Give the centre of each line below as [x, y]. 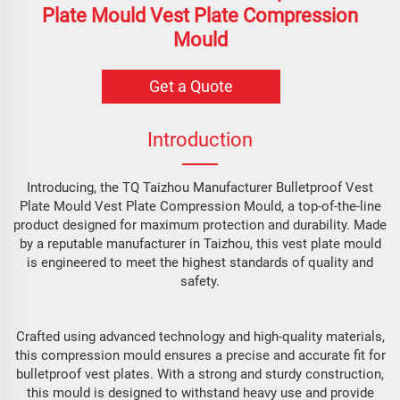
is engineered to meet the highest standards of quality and [200, 262]
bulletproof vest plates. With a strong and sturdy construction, [200, 374]
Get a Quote [191, 86]
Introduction [200, 140]
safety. [200, 281]
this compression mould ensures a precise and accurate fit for [200, 355]
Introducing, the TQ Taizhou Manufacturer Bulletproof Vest [200, 187]
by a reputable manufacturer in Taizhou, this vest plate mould [200, 244]
